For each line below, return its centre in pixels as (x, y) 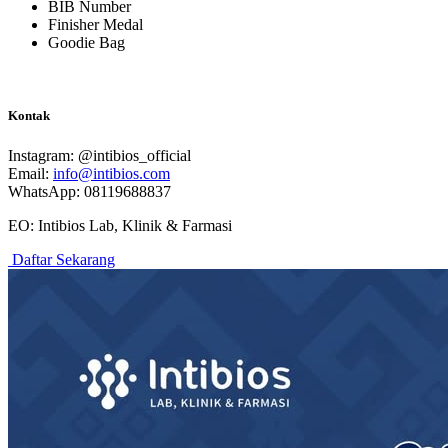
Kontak (29, 116)
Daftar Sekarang (61, 259)
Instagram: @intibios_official (99, 155)
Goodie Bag (86, 43)
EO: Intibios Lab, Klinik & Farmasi (120, 225)
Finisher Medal (95, 25)
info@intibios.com (111, 173)
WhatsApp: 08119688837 (89, 191)
